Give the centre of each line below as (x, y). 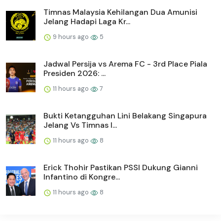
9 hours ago (71, 37)
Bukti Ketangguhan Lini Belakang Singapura (125, 116)
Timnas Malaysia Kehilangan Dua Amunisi (120, 12)
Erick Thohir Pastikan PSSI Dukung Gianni (121, 168)
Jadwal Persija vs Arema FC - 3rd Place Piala (125, 64)
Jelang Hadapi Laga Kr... (87, 22)
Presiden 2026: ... (74, 74)
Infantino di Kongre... (82, 177)
